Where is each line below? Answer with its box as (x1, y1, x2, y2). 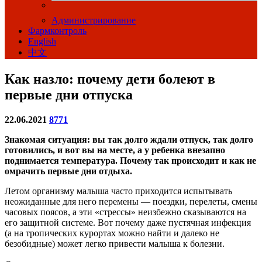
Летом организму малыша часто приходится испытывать (5, 186, 232, 196)
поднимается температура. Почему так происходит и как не (5, 156, 256, 166)
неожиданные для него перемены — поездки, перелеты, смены (5, 196, 257, 207)
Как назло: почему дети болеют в (5, 71, 215, 87)
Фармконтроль (28, 26, 87, 36)
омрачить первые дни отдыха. (5, 166, 132, 177)
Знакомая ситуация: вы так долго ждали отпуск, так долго (5, 135, 253, 145)
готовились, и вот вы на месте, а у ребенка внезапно (5, 145, 225, 156)
